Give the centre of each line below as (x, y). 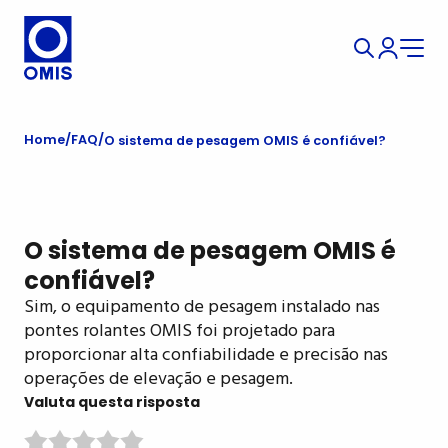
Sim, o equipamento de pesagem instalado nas (202, 307)
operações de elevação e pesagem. (158, 379)
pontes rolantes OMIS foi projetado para (179, 331)
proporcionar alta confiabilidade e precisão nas (206, 355)
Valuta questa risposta (112, 401)
